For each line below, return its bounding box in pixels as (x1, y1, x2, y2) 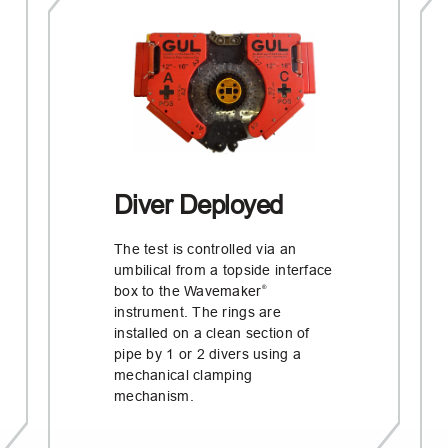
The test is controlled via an (114, 240, 297, 257)
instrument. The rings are (114, 303, 281, 320)
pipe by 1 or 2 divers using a (114, 345, 302, 362)
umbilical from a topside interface (114, 261, 333, 278)
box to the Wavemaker (114, 282, 262, 299)
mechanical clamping (114, 366, 253, 383)
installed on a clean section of (114, 324, 310, 341)
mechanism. (114, 387, 194, 404)
